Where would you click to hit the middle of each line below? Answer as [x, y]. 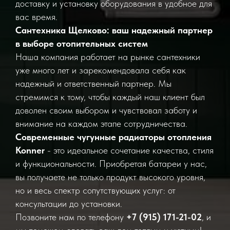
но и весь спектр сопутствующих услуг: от [95, 190]
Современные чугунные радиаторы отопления [113, 137]
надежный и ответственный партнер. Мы [93, 83]
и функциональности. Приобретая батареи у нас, [111, 164]
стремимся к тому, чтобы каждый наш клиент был [110, 97]
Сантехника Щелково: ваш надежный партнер [114, 30]
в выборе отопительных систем [82, 43]
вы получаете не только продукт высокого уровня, [110, 177]
